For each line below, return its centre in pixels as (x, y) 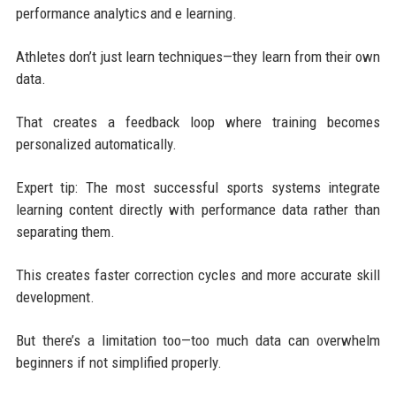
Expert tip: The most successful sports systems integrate (198, 187)
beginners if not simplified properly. (118, 362)
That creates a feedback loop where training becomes (198, 122)
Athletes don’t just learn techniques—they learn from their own (198, 56)
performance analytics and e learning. (126, 13)
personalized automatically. (96, 144)
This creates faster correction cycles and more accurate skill (198, 274)
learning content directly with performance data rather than (198, 209)
